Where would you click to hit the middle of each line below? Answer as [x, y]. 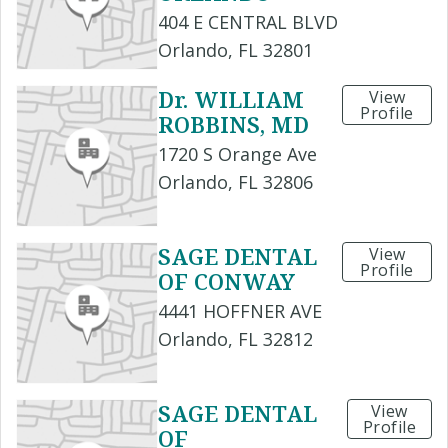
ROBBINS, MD [233, 124]
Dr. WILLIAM [231, 99]
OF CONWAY [226, 281]
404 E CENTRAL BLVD [248, 22]
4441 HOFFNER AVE [240, 311]
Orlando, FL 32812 [235, 339]
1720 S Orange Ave [237, 154]
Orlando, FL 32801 [235, 50]
